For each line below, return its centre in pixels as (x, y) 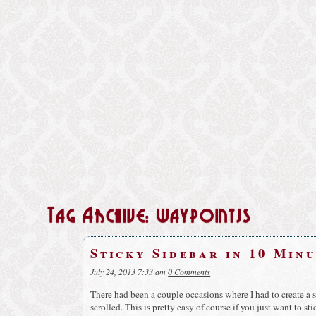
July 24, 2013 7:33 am (128, 271)
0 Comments (189, 271)
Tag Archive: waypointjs (150, 217)
